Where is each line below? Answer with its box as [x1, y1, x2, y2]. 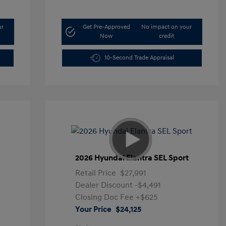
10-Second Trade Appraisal [104, 54, 174, 62]
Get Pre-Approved [82, 23, 130, 31]
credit [159, 32, 175, 40]
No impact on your [141, 23, 192, 31]
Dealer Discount [75, 180, 135, 190]
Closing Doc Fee [75, 192, 136, 202]
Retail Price [75, 168, 116, 178]
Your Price [75, 204, 111, 214]
